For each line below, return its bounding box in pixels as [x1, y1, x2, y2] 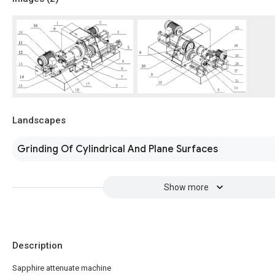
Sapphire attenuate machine [12, 263, 111, 273]
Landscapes [12, 115, 66, 126]
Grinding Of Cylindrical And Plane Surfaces [17, 143, 218, 155]
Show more [163, 182, 209, 192]
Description [12, 240, 63, 251]
